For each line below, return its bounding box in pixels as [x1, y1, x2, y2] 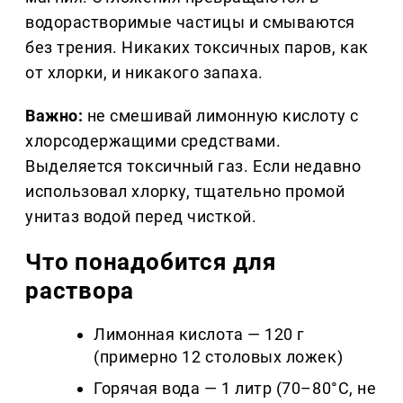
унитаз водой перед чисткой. [25, 207, 257, 227]
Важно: [25, 106, 84, 126]
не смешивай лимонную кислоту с [83, 106, 359, 126]
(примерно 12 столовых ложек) [94, 347, 344, 367]
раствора [25, 277, 135, 305]
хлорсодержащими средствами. [25, 131, 282, 151]
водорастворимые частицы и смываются [25, 13, 355, 32]
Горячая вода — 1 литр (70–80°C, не [94, 379, 377, 399]
